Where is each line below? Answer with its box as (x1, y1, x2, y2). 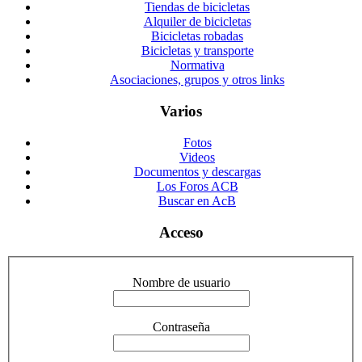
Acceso (158, 223, 204, 241)
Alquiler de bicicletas (143, 15, 251, 29)
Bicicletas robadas (151, 29, 243, 44)
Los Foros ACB (156, 179, 238, 193)
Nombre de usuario (132, 275, 230, 289)
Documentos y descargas (133, 164, 261, 179)
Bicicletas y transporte (141, 44, 254, 58)
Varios (160, 103, 202, 120)
